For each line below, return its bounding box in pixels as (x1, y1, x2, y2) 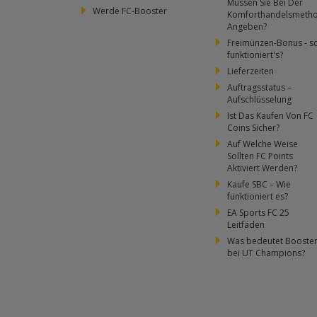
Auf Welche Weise (227, 138, 298, 150)
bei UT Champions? (227, 247, 305, 259)
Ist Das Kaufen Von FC (227, 110, 313, 122)
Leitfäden (227, 219, 265, 231)
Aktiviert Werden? (227, 162, 297, 174)
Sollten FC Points (227, 150, 293, 162)
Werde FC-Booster (93, 5, 167, 17)
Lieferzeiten (227, 65, 274, 77)
